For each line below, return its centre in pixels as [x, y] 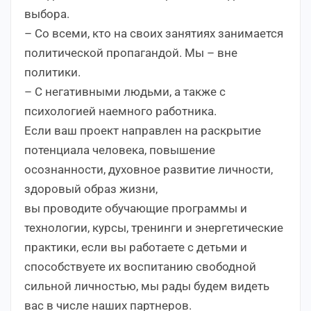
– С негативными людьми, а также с [125, 91]
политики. [52, 72]
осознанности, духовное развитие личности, [149, 169]
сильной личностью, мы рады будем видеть [147, 286]
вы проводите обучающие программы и [136, 208]
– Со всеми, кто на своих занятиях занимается [154, 33]
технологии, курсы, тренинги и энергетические [154, 227]
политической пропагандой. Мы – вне [131, 52]
